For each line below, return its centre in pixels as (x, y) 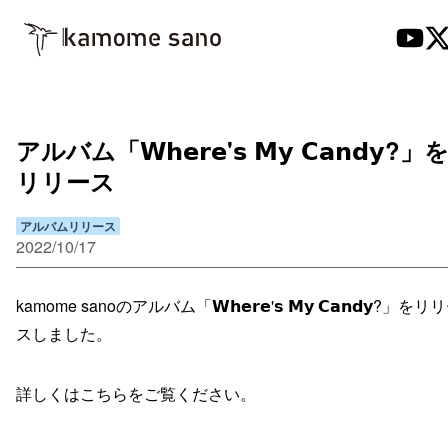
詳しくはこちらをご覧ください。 (136, 393)
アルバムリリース (68, 225)
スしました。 (64, 333)
